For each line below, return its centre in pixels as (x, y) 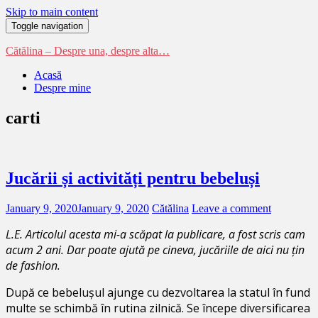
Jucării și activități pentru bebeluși (133, 178)
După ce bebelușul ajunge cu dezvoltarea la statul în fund (158, 292)
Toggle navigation (47, 26)
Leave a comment (231, 208)
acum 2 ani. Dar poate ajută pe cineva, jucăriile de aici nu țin (155, 250)
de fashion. (33, 265)
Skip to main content (52, 12)
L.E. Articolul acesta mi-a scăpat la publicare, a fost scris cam (155, 234)
